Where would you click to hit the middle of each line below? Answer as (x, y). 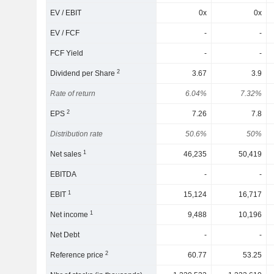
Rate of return (73, 94)
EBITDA (64, 174)
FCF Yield (67, 53)
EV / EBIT (66, 13)
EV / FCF (65, 33)
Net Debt (65, 235)
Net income (70, 215)
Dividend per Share (84, 73)
